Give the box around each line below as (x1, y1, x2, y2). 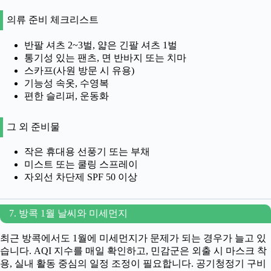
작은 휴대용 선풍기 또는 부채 (24, 146, 150, 157)
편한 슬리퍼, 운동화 (24, 90, 109, 101)
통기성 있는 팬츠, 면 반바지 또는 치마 (24, 52, 186, 63)
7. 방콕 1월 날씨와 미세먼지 (9, 208, 128, 219)
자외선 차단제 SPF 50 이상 (24, 172, 137, 183)
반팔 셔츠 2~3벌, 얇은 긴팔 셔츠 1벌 (24, 39, 177, 50)
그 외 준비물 (7, 121, 60, 132)
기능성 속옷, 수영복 (24, 77, 109, 88)
